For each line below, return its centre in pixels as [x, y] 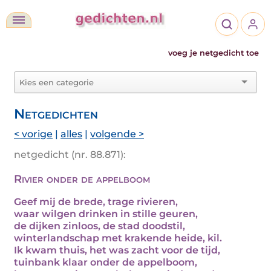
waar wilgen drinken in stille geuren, [106, 214]
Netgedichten [56, 114]
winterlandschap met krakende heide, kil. [118, 238]
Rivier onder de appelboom [82, 179]
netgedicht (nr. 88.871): [70, 155]
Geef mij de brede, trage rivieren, [96, 202]
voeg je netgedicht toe [214, 53]
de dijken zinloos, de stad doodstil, [100, 226]
